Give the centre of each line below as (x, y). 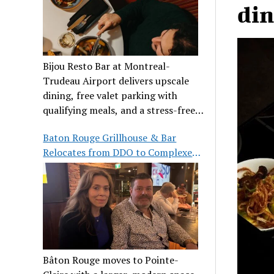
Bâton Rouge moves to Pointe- (111, 260)
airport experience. (86, 124)
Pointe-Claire (73, 167)
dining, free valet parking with (110, 95)
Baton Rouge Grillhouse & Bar (110, 137)
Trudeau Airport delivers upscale (116, 80)
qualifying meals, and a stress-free (119, 110)
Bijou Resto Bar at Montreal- (107, 66)
